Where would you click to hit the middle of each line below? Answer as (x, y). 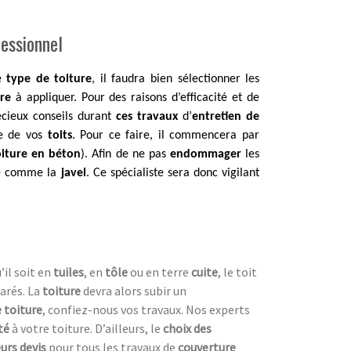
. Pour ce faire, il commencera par (166, 135)
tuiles (69, 271)
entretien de (226, 116)
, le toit (237, 271)
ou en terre (159, 271)
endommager (205, 154)
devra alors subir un (135, 290)
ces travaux (147, 116)
